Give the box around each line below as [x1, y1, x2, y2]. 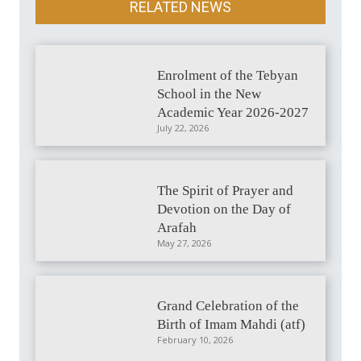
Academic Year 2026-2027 [157, 105, 309, 120]
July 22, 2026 [157, 122, 210, 134]
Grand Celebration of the [157, 298, 300, 313]
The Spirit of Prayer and [157, 183, 294, 198]
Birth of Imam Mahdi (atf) [157, 317, 306, 332]
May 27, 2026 [157, 237, 212, 249]
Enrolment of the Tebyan [157, 68, 299, 83]
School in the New [157, 86, 262, 102]
